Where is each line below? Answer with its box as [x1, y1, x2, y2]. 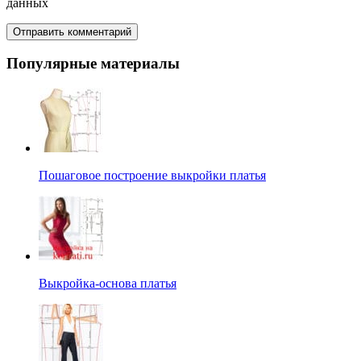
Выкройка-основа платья [39, 276, 176, 290]
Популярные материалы [6, 55, 180, 73]
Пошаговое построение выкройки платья [39, 168, 266, 182]
